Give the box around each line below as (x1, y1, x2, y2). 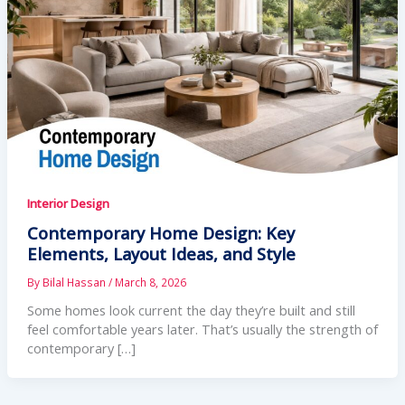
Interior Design (26, 195, 109, 212)
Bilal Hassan (42, 274, 108, 289)
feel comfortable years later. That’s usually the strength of (26, 319, 378, 338)
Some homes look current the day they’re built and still (26, 300, 355, 319)
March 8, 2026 (114, 274, 186, 289)
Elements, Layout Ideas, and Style (26, 242, 296, 265)
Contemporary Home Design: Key (26, 221, 295, 244)
